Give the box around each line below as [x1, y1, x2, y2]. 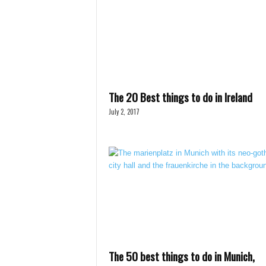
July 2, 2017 [108, 107, 140, 116]
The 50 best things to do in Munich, [108, 248, 255, 264]
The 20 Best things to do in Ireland [108, 88, 252, 105]
